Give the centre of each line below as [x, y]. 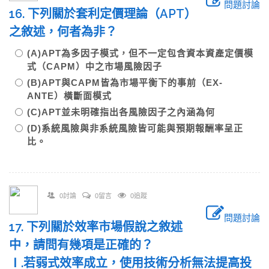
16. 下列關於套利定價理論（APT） [103, 14]
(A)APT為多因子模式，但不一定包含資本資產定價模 [140, 53]
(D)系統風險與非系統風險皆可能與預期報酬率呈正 [135, 128]
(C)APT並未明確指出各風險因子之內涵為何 [126, 112]
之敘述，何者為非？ [69, 32]
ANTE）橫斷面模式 [74, 96]
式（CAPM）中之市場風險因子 [99, 66]
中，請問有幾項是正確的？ [81, 245]
